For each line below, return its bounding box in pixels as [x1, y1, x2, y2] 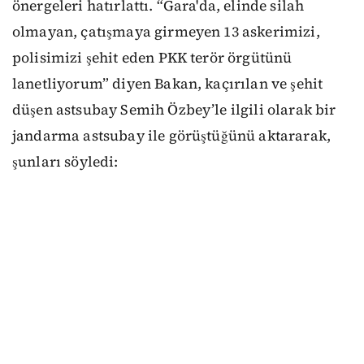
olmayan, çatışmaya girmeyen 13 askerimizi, [12, 21, 320, 41]
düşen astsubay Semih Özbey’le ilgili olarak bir [12, 99, 336, 119]
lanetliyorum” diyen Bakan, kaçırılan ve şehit [12, 73, 323, 93]
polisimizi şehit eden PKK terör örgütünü [12, 47, 292, 67]
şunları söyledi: [12, 151, 119, 171]
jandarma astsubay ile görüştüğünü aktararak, [12, 125, 331, 145]
